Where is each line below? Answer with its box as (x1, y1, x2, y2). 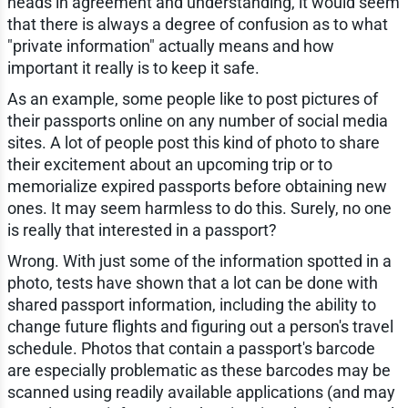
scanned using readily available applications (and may (6, 382, 395, 403)
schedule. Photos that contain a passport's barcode (6, 339, 375, 359)
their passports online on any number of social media (6, 111, 388, 131)
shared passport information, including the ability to (6, 295, 376, 315)
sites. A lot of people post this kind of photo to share (6, 133, 380, 153)
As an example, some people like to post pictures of (6, 89, 378, 109)
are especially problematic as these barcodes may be (6, 361, 391, 381)
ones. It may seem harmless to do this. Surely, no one (6, 199, 392, 219)
